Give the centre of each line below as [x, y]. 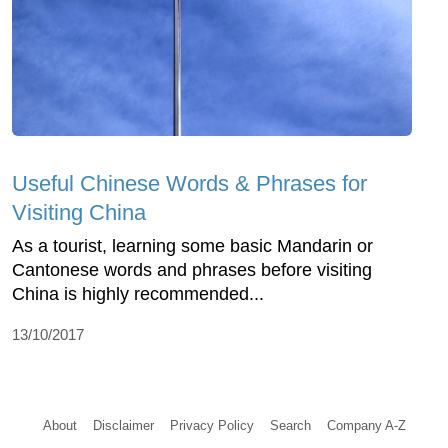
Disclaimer [123, 425]
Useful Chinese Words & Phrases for [189, 183]
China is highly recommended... [138, 293]
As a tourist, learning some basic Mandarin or [192, 245]
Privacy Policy [211, 425]
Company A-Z [366, 425]
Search [290, 425]
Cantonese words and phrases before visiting [192, 269]
